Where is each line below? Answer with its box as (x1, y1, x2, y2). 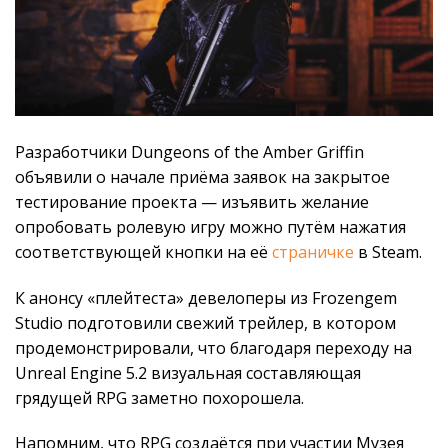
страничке (272, 240, 354, 263)
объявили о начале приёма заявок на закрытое (15, 165, 390, 188)
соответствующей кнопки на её (15, 240, 272, 263)
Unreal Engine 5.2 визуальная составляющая (15, 361, 361, 384)
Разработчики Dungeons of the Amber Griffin (15, 140, 364, 163)
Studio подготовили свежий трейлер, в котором (15, 311, 396, 334)
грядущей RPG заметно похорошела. (15, 386, 304, 409)
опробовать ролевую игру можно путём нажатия (15, 215, 406, 238)
